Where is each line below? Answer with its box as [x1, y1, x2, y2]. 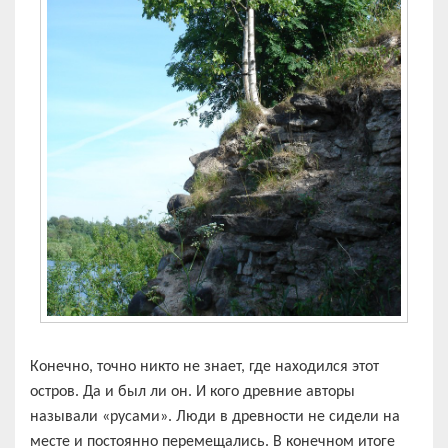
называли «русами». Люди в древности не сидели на [30, 408, 400, 425]
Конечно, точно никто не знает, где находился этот [30, 358, 379, 375]
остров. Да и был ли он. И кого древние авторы [30, 383, 355, 400]
